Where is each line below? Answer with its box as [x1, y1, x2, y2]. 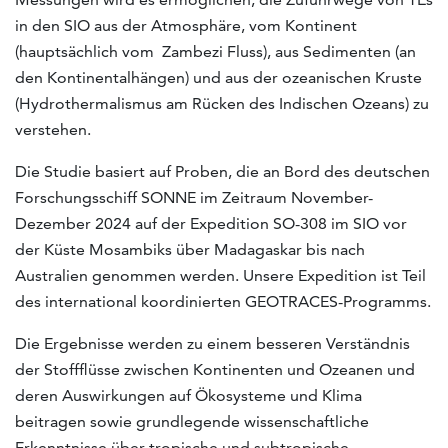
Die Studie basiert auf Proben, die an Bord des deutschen [15, 161, 430, 181]
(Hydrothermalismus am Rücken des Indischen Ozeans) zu [15, 93, 429, 113]
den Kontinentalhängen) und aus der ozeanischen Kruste [15, 67, 422, 87]
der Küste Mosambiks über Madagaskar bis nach [15, 239, 365, 259]
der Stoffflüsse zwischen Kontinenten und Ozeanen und [15, 359, 415, 379]
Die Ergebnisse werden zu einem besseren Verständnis [15, 333, 410, 353]
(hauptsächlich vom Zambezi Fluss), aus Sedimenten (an [15, 41, 416, 61]
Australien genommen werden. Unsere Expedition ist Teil [15, 265, 426, 285]
